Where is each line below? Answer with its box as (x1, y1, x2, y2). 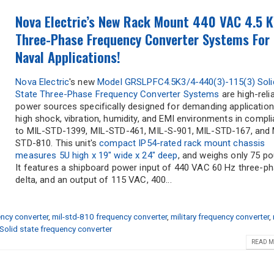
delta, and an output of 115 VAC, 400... (15, 174, 172, 186)
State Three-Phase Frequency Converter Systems (15, 89, 220, 100)
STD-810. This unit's (15, 138, 100, 149)
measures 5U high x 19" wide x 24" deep (15, 150, 178, 161)
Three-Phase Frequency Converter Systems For (15, 29, 270, 50)
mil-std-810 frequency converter (51, 212, 167, 222)
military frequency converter (170, 212, 269, 222)
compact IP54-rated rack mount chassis (99, 138, 265, 149)
